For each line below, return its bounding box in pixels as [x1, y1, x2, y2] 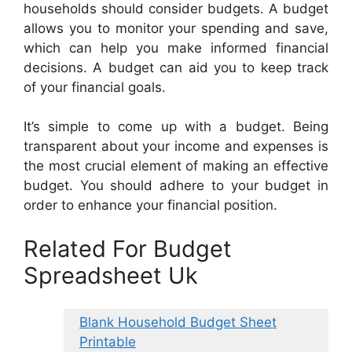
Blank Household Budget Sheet [79, 314, 277, 331]
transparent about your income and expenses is [24, 138, 328, 155]
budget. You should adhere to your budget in [24, 178, 328, 194]
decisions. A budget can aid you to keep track [24, 59, 328, 75]
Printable [79, 334, 136, 350]
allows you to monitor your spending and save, [24, 20, 328, 36]
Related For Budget [24, 234, 232, 262]
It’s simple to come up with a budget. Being [24, 119, 328, 135]
